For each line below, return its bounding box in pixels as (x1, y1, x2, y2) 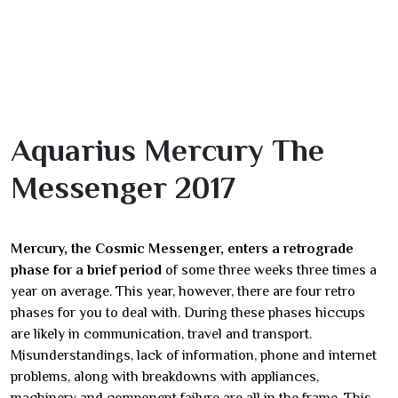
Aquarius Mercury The (11, 132, 324, 168)
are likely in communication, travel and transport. (11, 326, 312, 342)
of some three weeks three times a (162, 262, 377, 278)
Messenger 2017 (11, 170, 235, 205)
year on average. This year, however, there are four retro (11, 283, 355, 299)
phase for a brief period (11, 262, 162, 278)
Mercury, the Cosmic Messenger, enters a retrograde (11, 241, 354, 257)
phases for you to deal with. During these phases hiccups (11, 305, 365, 321)
